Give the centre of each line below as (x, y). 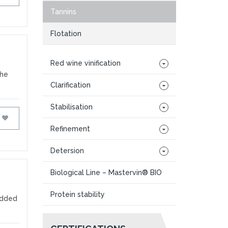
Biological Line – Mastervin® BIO (106, 173)
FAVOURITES (32, 118)
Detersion (67, 151)
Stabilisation (71, 107)
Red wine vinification (85, 63)
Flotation (66, 34)
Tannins (63, 12)
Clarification (70, 85)
